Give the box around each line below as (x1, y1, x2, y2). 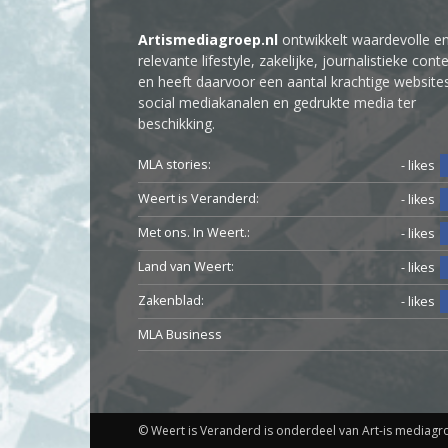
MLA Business (138, 326, 222, 343)
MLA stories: (138, 156, 211, 173)
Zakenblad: (138, 292, 204, 309)
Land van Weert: (138, 258, 234, 275)
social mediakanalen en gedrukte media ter (138, 93, 416, 112)
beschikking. (138, 114, 215, 133)
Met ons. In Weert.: (138, 224, 250, 241)
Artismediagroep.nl (138, 30, 278, 49)
